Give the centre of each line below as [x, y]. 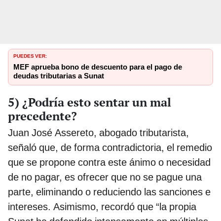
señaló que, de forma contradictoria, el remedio [110, 147]
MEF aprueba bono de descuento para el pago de [98, 67]
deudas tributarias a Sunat [59, 76]
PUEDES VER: [30, 55]
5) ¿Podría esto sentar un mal [90, 102]
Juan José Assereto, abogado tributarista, [98, 132]
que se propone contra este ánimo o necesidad [109, 162]
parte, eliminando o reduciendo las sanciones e [109, 192]
